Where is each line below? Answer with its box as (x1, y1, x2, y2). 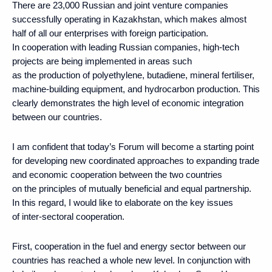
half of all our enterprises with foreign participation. (12, 27, 208, 38)
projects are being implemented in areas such (12, 55, 192, 66)
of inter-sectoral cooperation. (12, 211, 124, 222)
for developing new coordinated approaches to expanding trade (12, 155, 259, 166)
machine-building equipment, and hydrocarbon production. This (12, 83, 260, 94)
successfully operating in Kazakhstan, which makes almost (12, 13, 246, 24)
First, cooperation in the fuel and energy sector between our (12, 240, 246, 251)
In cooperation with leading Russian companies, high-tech (12, 41, 239, 52)
